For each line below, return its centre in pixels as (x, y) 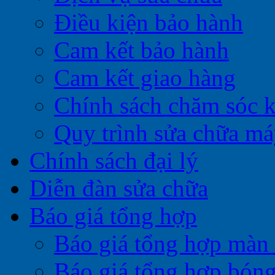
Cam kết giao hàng (145, 78)
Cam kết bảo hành (141, 50)
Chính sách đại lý (114, 161)
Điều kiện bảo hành (149, 23)
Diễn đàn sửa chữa (119, 188)
